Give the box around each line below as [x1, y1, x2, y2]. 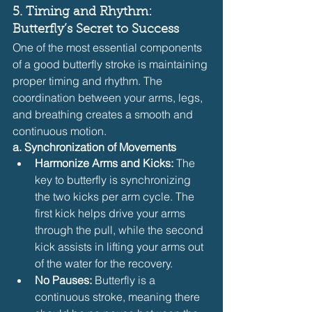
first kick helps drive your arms [35, 205, 188, 220]
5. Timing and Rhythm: [13, 6, 155, 19]
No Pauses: [35, 272, 92, 287]
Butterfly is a [92, 272, 158, 287]
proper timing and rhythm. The [13, 73, 165, 88]
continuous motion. [13, 123, 107, 138]
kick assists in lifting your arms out [35, 239, 206, 253]
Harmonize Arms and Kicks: [35, 155, 173, 170]
